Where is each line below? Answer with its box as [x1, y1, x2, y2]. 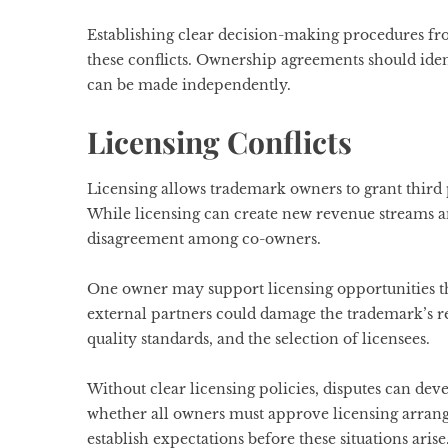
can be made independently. [87, 76, 291, 95]
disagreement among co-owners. [87, 230, 321, 249]
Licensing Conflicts [87, 122, 352, 163]
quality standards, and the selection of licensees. [87, 330, 430, 349]
